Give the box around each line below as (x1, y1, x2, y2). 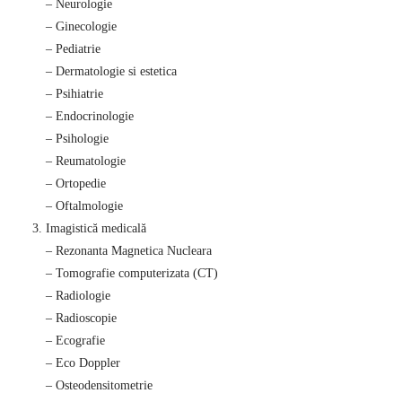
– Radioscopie (45, 310, 117, 326)
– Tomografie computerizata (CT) (45, 266, 218, 281)
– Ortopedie (45, 176, 106, 191)
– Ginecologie (45, 19, 117, 34)
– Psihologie (45, 131, 109, 146)
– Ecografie (45, 333, 105, 348)
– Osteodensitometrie (45, 378, 153, 393)
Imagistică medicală (45, 221, 146, 236)
